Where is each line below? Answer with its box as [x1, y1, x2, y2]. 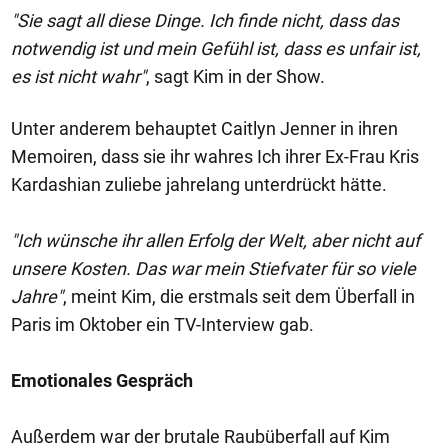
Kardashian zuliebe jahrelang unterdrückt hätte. [11, 174, 387, 195]
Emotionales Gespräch [11, 370, 193, 391]
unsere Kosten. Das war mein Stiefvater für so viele [11, 258, 416, 279]
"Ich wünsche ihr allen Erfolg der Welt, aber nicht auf [11, 230, 420, 251]
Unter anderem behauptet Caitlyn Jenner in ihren [11, 118, 398, 139]
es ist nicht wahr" [11, 66, 146, 87]
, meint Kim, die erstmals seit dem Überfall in [63, 286, 415, 307]
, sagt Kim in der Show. [146, 66, 325, 87]
